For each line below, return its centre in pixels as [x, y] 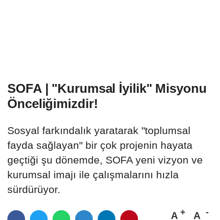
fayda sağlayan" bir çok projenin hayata [100, 145]
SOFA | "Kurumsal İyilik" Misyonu [107, 89]
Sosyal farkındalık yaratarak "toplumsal [99, 131]
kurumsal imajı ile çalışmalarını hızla [93, 175]
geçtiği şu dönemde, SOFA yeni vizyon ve [105, 160]
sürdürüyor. [35, 190]
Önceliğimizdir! [53, 104]
